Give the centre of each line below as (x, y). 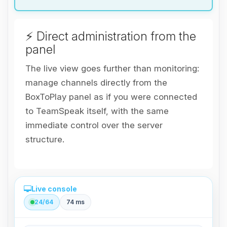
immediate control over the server (94, 125)
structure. (45, 139)
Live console (54, 188)
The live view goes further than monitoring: (112, 68)
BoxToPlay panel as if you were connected (111, 97)
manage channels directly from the (96, 82)
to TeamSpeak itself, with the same (97, 111)
